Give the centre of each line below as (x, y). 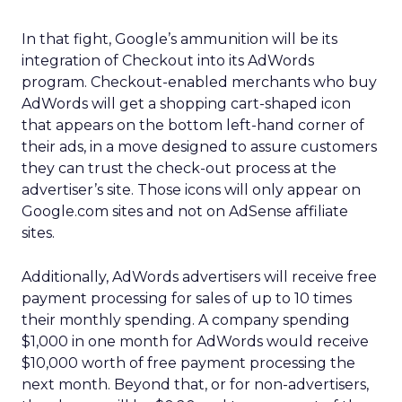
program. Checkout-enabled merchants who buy (199, 82)
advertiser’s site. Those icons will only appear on (191, 190)
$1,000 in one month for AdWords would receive (195, 341)
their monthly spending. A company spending (186, 320)
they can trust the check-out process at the (179, 168)
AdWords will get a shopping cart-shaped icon (186, 104)
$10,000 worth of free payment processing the (188, 363)
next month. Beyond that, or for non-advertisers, (195, 385)
